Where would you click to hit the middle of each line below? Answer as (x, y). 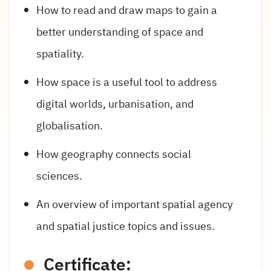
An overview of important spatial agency (135, 204)
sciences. (59, 175)
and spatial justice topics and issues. (126, 226)
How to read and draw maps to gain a (127, 10)
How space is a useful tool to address (127, 82)
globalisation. (70, 125)
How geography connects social (114, 154)
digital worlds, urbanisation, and (115, 103)
